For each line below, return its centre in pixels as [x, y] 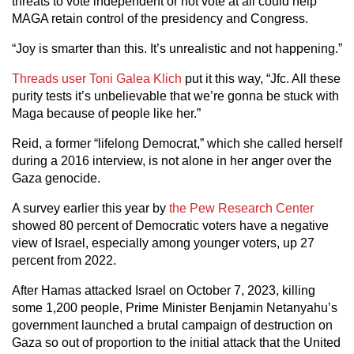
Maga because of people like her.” [106, 113]
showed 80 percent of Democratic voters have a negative [170, 226]
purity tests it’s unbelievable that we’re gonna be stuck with [175, 96]
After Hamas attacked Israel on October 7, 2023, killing [164, 290]
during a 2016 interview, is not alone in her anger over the [172, 161]
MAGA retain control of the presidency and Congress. [160, 19]
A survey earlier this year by [90, 208]
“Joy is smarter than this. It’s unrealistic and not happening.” [177, 49]
